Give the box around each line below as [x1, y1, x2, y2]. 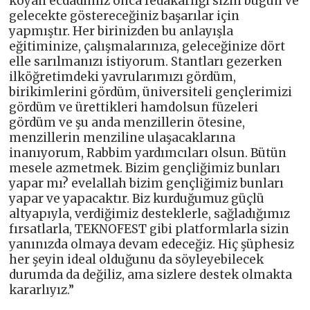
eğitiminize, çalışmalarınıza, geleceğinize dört [9, 38, 286, 54]
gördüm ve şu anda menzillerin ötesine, [9, 114, 246, 130]
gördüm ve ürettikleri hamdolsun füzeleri [9, 99, 259, 115]
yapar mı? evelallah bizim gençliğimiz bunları [9, 175, 284, 191]
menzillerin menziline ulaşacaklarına [9, 129, 236, 145]
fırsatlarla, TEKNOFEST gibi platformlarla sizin [9, 221, 290, 237]
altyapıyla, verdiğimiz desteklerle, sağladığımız [9, 206, 291, 221]
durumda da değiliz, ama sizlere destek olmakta [9, 266, 293, 282]
